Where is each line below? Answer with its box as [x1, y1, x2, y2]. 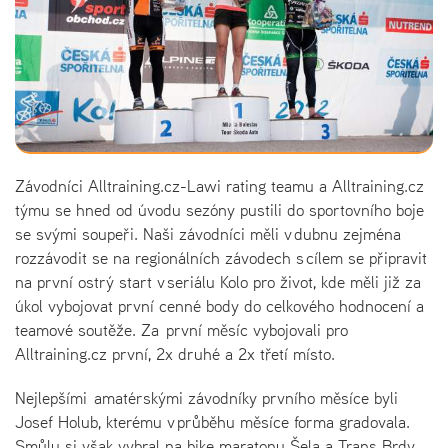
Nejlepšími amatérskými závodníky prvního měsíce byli [15, 385, 398, 410]
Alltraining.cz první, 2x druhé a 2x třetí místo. [15, 341, 335, 366]
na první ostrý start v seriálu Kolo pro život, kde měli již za [15, 269, 421, 294]
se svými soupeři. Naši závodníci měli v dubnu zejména [15, 221, 401, 246]
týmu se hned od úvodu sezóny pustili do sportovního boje [15, 197, 424, 222]
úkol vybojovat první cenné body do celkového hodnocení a [15, 293, 424, 318]
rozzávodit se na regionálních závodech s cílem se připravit [15, 245, 427, 270]
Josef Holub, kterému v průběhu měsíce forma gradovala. [15, 409, 410, 434]
